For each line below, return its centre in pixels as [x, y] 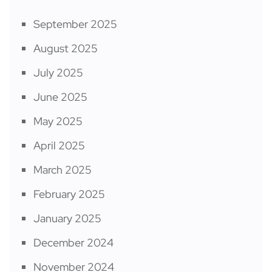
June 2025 [60, 97]
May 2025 [58, 121]
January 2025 [67, 219]
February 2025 [69, 194]
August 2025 [66, 49]
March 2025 [63, 170]
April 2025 [59, 146]
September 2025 [75, 24]
